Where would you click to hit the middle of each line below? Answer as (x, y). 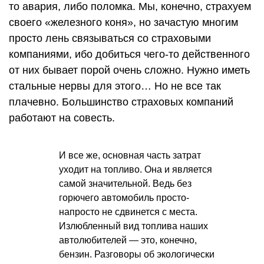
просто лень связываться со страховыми (110, 38)
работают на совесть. (62, 118)
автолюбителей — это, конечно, (128, 240)
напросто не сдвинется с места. (128, 212)
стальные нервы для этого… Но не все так (115, 86)
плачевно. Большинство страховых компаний (121, 102)
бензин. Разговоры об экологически (137, 254)
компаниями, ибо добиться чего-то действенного (129, 54)
